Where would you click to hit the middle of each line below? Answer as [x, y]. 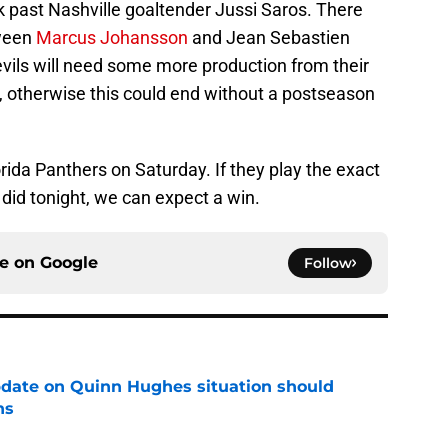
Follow [328, 263]
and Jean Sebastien [269, 38]
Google [69, 263]
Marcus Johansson [112, 38]
